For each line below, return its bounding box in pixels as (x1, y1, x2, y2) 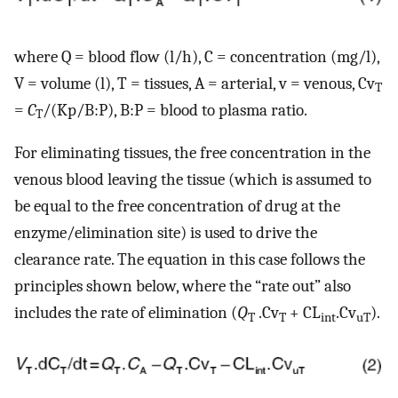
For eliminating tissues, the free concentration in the (14, 143, 370, 163)
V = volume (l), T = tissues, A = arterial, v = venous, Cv (14, 73, 375, 93)
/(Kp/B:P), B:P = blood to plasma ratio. (43, 99, 307, 120)
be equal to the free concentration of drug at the (14, 196, 340, 217)
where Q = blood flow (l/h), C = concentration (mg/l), (14, 46, 379, 67)
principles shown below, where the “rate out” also (14, 276, 351, 297)
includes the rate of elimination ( (14, 303, 237, 323)
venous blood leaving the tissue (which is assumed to (14, 170, 371, 190)
